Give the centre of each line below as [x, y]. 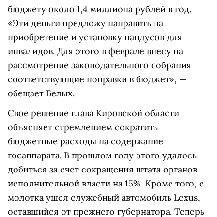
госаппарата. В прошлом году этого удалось [102, 155]
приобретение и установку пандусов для [95, 37]
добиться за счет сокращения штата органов [102, 169]
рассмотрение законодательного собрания [100, 65]
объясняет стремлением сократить [83, 127]
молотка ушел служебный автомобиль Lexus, [104, 197]
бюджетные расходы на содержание [85, 141]
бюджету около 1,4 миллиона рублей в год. [100, 9]
